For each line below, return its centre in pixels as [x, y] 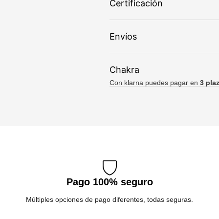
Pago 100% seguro [109, 182]
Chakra [124, 69]
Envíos [123, 36]
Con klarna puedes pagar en [155, 82]
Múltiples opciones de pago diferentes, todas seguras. [109, 200]
